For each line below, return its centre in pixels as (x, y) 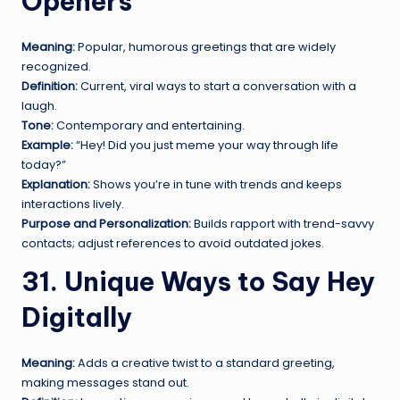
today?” (44, 164)
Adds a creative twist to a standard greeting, (205, 362)
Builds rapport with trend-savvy (283, 223)
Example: (47, 145)
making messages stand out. (105, 382)
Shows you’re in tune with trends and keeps (216, 184)
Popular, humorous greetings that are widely (205, 46)
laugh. (39, 105)
